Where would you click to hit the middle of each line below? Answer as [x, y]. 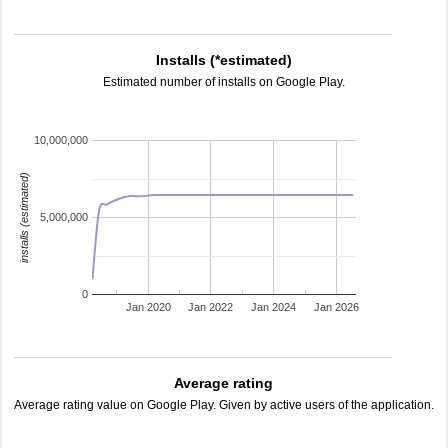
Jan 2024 [274, 307]
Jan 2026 [337, 307]
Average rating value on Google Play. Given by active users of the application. [224, 405]
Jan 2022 [211, 307]
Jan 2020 [148, 307]
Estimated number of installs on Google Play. [224, 82]
